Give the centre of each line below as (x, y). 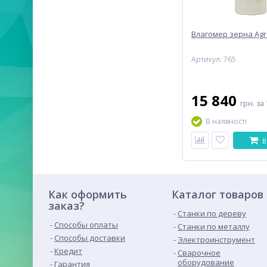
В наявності (226, 121)
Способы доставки (90, 238)
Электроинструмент (216, 240)
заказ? (66, 206)
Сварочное (199, 253)
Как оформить (88, 194)
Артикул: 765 (214, 59)
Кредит (68, 251)
